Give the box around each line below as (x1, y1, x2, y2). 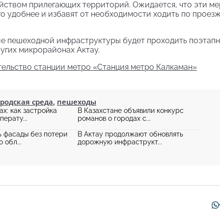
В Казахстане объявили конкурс (78, 107, 184, 115)
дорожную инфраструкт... (78, 138, 162, 146)
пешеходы (57, 97, 96, 107)
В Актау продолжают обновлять (78, 130, 183, 138)
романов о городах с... (78, 114, 151, 123)
